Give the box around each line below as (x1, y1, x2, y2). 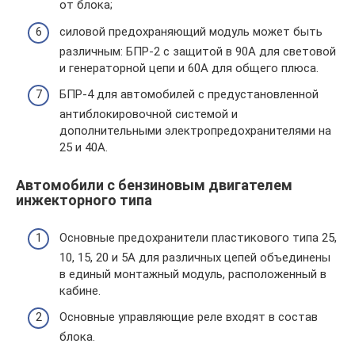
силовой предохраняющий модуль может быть (59, 24, 323, 39)
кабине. (59, 283, 101, 298)
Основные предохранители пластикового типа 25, (59, 230, 337, 245)
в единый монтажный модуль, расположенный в (59, 266, 326, 281)
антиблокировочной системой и (59, 107, 238, 122)
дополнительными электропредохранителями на (59, 124, 331, 139)
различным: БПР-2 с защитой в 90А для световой (59, 44, 336, 59)
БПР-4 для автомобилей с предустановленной (59, 87, 319, 102)
